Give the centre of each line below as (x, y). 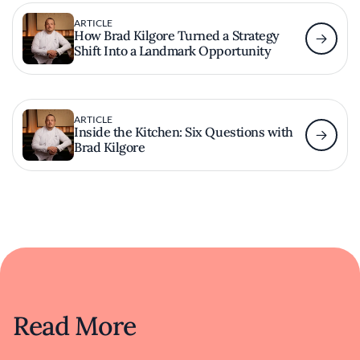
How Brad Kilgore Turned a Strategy (177, 35)
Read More (75, 325)
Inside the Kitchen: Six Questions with (184, 132)
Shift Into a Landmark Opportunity (173, 51)
